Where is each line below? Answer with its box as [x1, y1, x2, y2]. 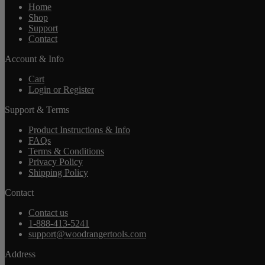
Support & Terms [5, 104, 69, 115]
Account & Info [5, 53, 64, 64]
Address [5, 248, 35, 259]
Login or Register [28, 84, 94, 95]
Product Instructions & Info [28, 124, 130, 135]
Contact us [28, 207, 68, 218]
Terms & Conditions [28, 146, 104, 156]
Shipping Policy [28, 167, 88, 177]
